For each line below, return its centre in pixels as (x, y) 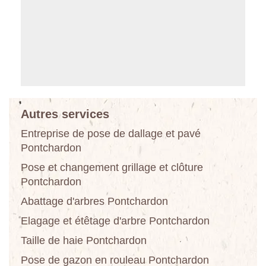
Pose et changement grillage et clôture (112, 167)
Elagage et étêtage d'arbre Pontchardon (115, 221)
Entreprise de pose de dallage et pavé (111, 133)
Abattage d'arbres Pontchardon (94, 201)
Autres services (65, 114)
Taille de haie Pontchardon (84, 240)
